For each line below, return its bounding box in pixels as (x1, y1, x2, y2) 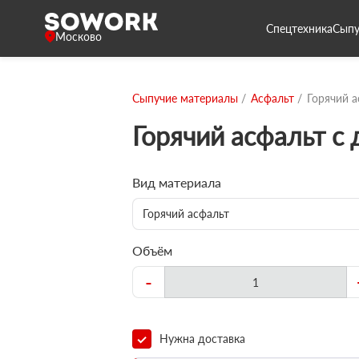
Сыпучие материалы (132, 91, 238, 105)
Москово (55, 30, 102, 43)
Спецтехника (266, 21, 333, 35)
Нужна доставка (159, 332, 245, 345)
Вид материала (132, 175, 221, 190)
